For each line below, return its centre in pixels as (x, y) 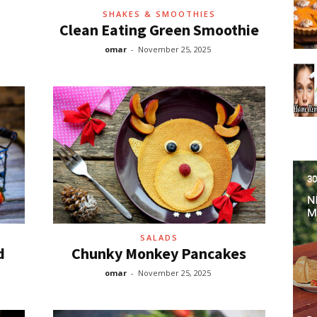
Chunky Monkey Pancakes (159, 253)
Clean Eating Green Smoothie (159, 30)
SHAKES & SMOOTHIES (159, 14)
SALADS (159, 237)
